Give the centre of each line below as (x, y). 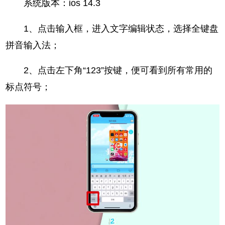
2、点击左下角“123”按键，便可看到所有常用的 (109, 71)
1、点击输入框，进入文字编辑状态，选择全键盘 (112, 28)
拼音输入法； (33, 45)
